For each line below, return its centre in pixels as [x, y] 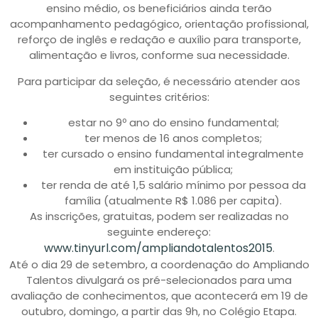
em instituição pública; [173, 170]
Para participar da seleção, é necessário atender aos [159, 81]
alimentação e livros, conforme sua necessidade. [159, 55]
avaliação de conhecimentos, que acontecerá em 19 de [159, 296]
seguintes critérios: [159, 97]
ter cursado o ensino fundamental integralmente [173, 154]
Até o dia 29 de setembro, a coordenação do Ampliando [159, 265]
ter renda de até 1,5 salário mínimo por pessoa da [173, 185]
